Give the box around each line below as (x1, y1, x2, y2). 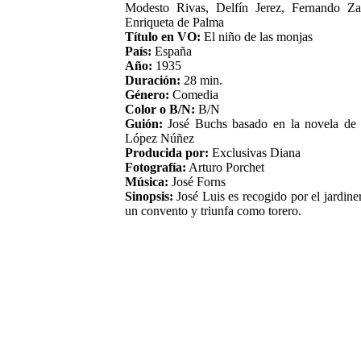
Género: (124, 87, 169, 102)
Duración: (124, 73, 180, 87)
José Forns (168, 174, 226, 189)
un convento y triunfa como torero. (124, 203, 301, 218)
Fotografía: (124, 160, 186, 174)
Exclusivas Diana (208, 145, 301, 160)
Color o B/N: (124, 102, 195, 116)
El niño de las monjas (200, 29, 313, 44)
